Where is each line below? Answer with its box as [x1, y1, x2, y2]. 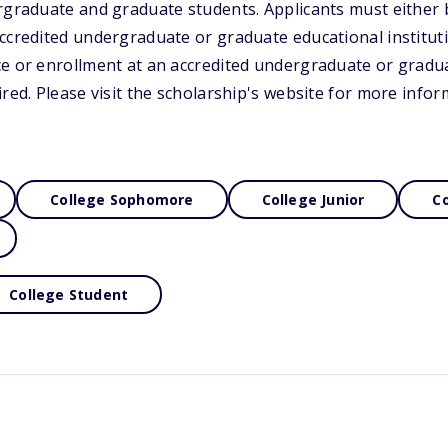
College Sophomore [50, 190, 194, 209]
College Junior [261, 190, 365, 209]
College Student [9, 285, 129, 304]
